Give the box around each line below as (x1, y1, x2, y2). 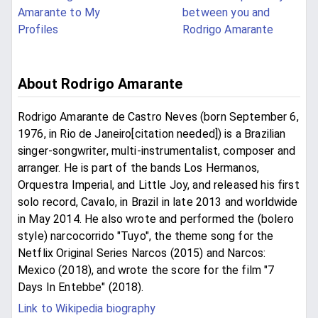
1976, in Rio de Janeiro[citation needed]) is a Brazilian (18, 127, 286, 141)
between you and (182, 6, 270, 20)
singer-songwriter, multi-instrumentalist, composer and (18, 144, 296, 158)
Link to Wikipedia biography (18, 302, 156, 316)
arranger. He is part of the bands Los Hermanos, (18, 161, 260, 175)
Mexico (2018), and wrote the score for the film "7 (18, 263, 275, 278)
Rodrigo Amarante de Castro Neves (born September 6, (18, 110, 299, 124)
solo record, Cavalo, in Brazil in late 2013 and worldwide (18, 195, 298, 209)
